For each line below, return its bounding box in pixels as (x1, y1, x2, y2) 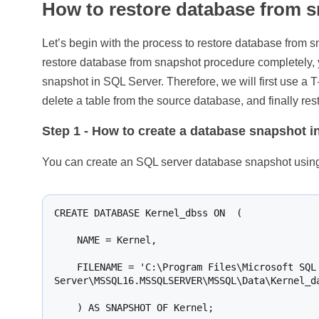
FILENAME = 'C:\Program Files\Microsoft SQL (54, 261, 78, 273)
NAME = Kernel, (54, 234, 78, 246)
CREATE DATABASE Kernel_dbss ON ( (54, 207, 243, 219)
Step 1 (42, 124, 81, 138)
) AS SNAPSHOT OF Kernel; (54, 302, 78, 313)
